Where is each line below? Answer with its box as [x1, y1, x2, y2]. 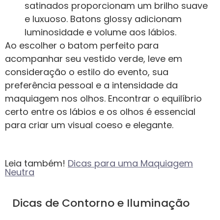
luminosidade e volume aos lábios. [25, 26, 176, 39]
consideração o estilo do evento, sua [5, 66, 168, 79]
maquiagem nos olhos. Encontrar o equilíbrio [5, 92, 202, 105]
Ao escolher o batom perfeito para [5, 39, 159, 52]
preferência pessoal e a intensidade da [5, 79, 178, 92]
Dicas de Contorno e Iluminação [12, 195, 190, 211]
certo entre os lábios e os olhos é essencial [5, 106, 195, 118]
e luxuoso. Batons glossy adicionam [25, 13, 182, 26]
